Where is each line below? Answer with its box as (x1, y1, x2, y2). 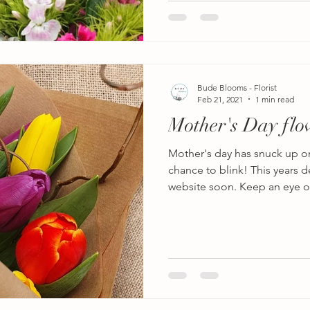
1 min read (255, 93, 294, 104)
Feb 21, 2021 (197, 93, 243, 104)
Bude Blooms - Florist (197, 82, 277, 93)
